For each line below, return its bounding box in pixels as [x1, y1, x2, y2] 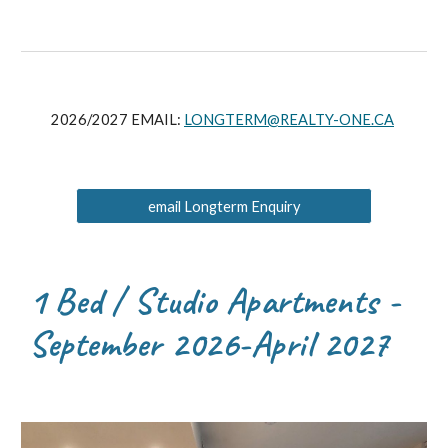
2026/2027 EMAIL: [51, 111, 184, 128]
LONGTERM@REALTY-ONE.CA [184, 111, 394, 128]
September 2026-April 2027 [29, 321, 389, 367]
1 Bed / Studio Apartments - [29, 278, 401, 324]
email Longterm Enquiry [147, 197, 301, 215]
